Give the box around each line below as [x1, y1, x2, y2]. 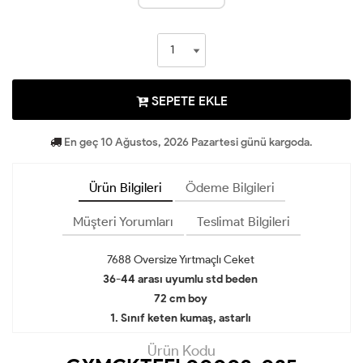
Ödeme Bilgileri [185, 180, 275, 196]
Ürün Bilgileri [88, 180, 162, 196]
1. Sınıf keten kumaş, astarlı [109, 311, 254, 326]
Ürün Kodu [147, 342, 216, 361]
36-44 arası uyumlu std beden [103, 272, 260, 287]
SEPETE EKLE [147, 93, 228, 109]
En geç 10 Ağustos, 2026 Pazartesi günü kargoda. [62, 135, 313, 150]
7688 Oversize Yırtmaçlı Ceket [106, 253, 257, 267]
